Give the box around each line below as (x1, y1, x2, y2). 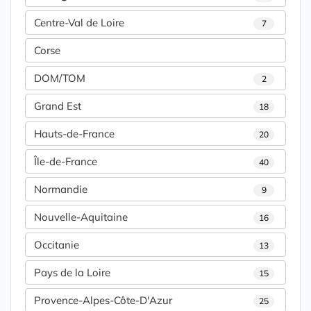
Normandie (34, 183, 87, 196)
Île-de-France (34, 155, 97, 169)
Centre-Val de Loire (34, 16, 124, 30)
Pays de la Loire (34, 266, 110, 280)
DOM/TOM (34, 72, 85, 85)
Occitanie (34, 238, 79, 252)
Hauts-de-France (34, 127, 115, 141)
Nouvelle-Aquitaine (34, 210, 128, 224)
